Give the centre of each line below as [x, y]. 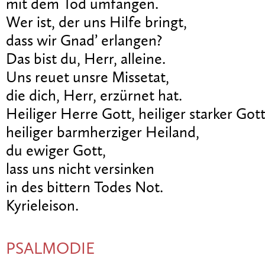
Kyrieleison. [42, 206]
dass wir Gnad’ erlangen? [84, 41]
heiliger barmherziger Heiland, [103, 133]
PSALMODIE [50, 250]
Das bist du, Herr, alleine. [86, 60]
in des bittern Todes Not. [85, 188]
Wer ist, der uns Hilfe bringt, [96, 23]
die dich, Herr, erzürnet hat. [94, 96]
